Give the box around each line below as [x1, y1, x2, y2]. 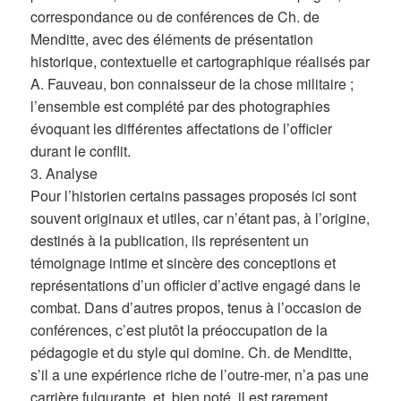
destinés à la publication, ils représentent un [30, 230, 310, 252]
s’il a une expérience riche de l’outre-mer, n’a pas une [30, 364, 370, 386]
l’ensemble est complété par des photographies [30, 96, 331, 117]
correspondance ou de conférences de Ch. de [30, 6, 320, 28]
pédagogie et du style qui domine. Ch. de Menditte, [30, 342, 353, 363]
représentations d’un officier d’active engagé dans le [30, 275, 362, 296]
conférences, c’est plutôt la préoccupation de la [30, 320, 328, 341]
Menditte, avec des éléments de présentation [30, 29, 314, 50]
